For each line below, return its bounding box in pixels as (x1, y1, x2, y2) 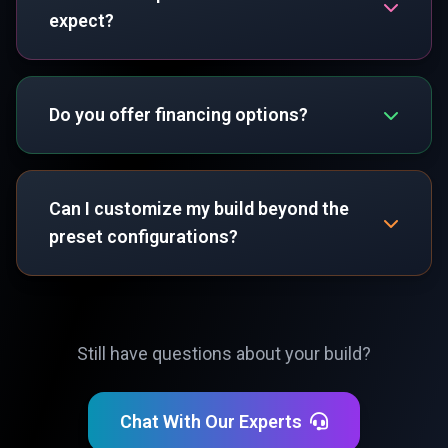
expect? (49, 10, 114, 31)
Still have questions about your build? (77, 343, 371, 364)
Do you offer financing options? (49, 104, 308, 125)
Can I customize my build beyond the (49, 198, 349, 219)
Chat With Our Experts (120, 411, 302, 432)
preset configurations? (49, 226, 238, 247)
